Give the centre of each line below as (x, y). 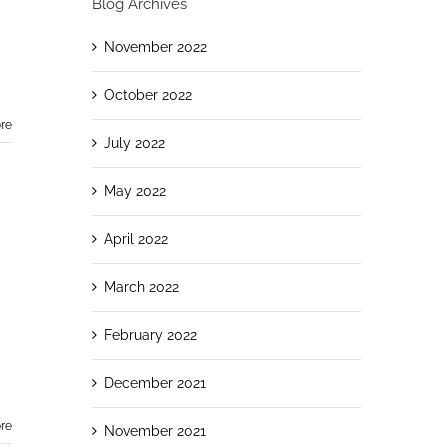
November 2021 (154, 430)
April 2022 (135, 238)
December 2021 (154, 382)
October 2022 (147, 94)
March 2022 (141, 286)
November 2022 (155, 46)
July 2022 (134, 142)
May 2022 (134, 190)
